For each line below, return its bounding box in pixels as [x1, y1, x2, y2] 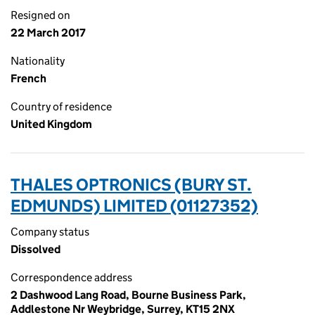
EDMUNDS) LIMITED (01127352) [11, 195, 258, 216]
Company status [11, 225, 89, 238]
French [11, 72, 46, 85]
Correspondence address [11, 271, 132, 284]
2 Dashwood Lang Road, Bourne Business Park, [11, 288, 246, 302]
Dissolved [11, 243, 60, 256]
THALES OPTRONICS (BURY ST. [11, 174, 252, 195]
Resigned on [11, 8, 70, 22]
